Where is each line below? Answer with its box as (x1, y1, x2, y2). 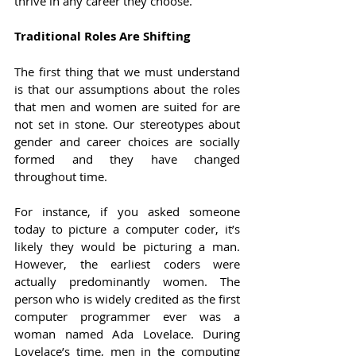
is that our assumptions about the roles (14, 81, 240, 98)
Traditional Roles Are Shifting (14, 28, 190, 45)
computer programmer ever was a (14, 308, 240, 325)
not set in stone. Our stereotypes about (14, 116, 240, 133)
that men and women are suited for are (14, 99, 240, 115)
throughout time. (14, 168, 107, 185)
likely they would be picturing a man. (14, 238, 240, 255)
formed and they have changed (14, 151, 240, 168)
